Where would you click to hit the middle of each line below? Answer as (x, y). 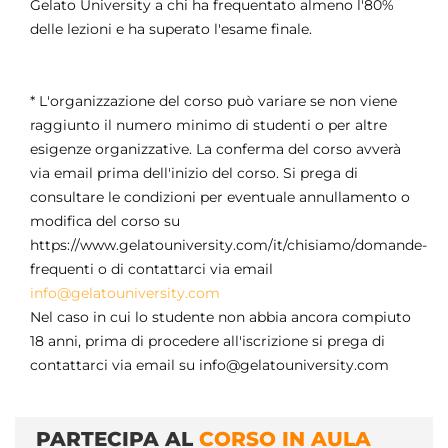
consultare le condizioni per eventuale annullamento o (220, 197)
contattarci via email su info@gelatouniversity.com (209, 365)
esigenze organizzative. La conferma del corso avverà (215, 149)
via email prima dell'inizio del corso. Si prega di (194, 173)
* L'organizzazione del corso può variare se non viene (213, 101)
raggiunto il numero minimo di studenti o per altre (208, 125)
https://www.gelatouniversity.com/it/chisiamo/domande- (228, 245)
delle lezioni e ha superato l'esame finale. (171, 29)
